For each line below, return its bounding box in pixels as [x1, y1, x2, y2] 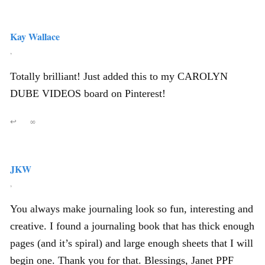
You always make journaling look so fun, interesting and [10, 203, 253, 215]
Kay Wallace [10, 30, 60, 43]
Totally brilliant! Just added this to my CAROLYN [10, 70, 228, 82]
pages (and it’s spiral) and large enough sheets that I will [10, 237, 253, 249]
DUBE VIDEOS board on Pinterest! [10, 88, 166, 99]
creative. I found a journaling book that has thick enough [10, 220, 254, 232]
